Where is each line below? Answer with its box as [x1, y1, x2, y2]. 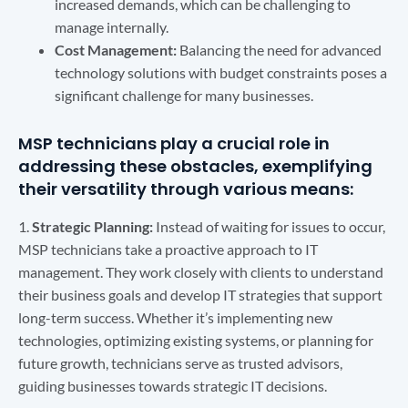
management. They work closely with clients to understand [18, 262, 383, 280]
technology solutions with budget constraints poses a [55, 63, 387, 81]
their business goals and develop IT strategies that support [18, 285, 382, 303]
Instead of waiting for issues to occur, [153, 217, 385, 235]
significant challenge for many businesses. [55, 86, 313, 104]
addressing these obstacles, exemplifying [18, 154, 372, 178]
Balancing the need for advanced [177, 40, 382, 58]
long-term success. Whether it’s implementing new [18, 308, 332, 326]
